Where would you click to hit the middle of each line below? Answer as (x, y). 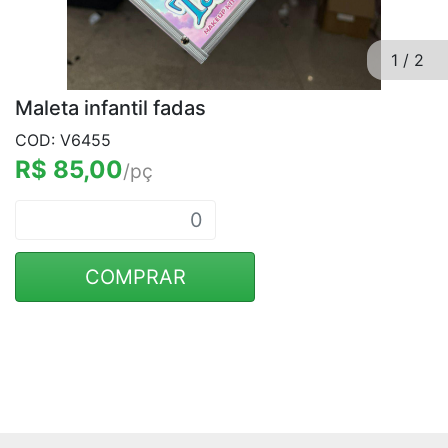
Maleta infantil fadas (110, 108)
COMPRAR (135, 277)
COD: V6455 (63, 140)
